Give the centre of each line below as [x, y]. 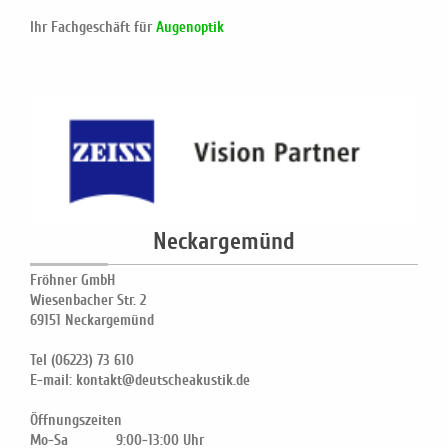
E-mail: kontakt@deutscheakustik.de [140, 379]
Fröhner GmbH [72, 279]
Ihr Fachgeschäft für [93, 27]
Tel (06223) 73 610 [82, 359]
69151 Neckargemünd [92, 319]
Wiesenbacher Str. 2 [88, 299]
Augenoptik [190, 27]
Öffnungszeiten [76, 419]
